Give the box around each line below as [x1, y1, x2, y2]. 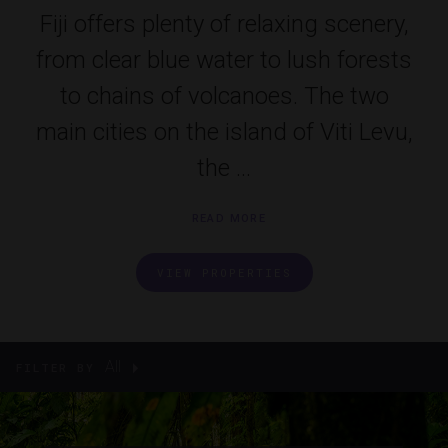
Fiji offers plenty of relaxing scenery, [39, 10, 409, 39]
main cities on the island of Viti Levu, [35, 118, 413, 147]
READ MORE [191, 212, 267, 226]
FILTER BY [16, 360, 95, 376]
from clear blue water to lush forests [36, 46, 412, 75]
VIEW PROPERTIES [156, 265, 292, 281]
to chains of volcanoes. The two [59, 82, 389, 111]
